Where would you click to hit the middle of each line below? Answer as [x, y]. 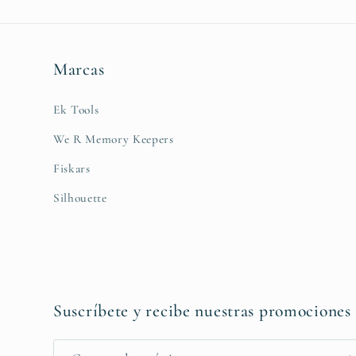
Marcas [79, 70]
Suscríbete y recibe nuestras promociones [202, 310]
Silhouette [80, 198]
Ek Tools [76, 110]
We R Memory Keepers [114, 139]
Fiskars [72, 169]
